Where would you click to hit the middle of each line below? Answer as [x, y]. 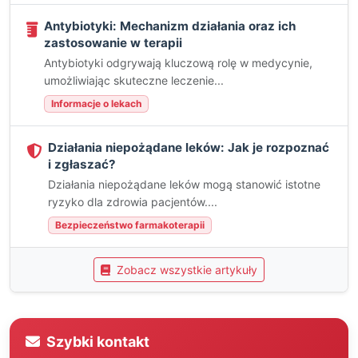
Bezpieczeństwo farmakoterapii [130, 225]
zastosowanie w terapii [113, 43]
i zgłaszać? [82, 164]
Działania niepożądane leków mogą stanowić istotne [184, 184]
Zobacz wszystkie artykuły [185, 270]
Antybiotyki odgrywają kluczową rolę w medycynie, [178, 63]
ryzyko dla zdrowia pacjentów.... [133, 202]
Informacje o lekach [96, 103]
